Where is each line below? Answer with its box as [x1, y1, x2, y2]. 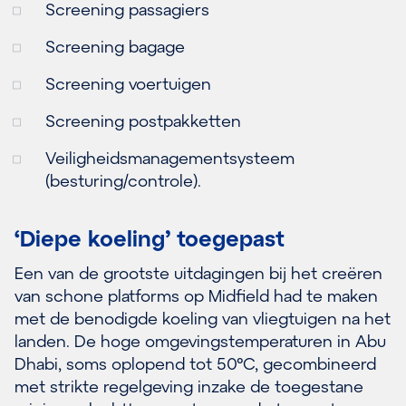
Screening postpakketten [45, 110, 241, 130]
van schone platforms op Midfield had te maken [14, 285, 378, 305]
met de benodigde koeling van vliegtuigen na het [14, 307, 391, 328]
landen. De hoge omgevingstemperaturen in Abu [14, 330, 386, 351]
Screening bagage [45, 35, 185, 56]
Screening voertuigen [45, 72, 211, 93]
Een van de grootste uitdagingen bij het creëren [14, 262, 382, 283]
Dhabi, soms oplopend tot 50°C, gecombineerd [14, 353, 376, 373]
